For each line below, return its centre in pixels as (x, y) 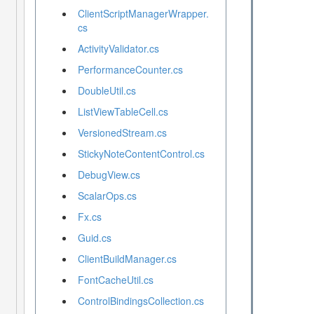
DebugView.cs (109, 175)
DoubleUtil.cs (107, 91)
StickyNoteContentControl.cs (141, 154)
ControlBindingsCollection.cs (141, 301)
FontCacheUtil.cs (115, 280)
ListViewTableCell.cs (123, 112)
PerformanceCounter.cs (130, 70)
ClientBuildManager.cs (127, 259)
